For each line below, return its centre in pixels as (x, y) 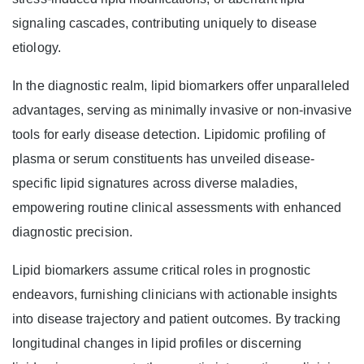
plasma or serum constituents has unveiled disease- (164, 159)
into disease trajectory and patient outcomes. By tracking (176, 319)
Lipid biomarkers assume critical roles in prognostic (162, 271)
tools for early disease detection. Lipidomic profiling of (169, 135)
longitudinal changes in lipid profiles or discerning (157, 344)
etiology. (37, 48)
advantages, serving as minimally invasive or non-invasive (182, 110)
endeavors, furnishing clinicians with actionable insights (175, 295)
